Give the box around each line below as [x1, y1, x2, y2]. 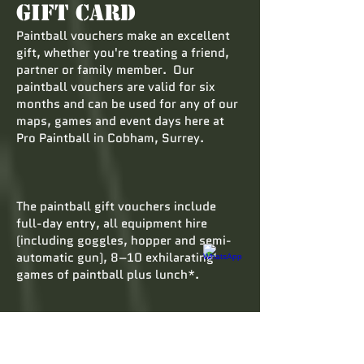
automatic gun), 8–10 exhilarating [16, 249, 214, 266]
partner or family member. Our [16, 61, 194, 79]
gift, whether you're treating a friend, [16, 44, 229, 62]
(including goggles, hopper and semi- [16, 232, 232, 249]
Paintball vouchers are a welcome [16, 334, 208, 352]
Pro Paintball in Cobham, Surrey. [16, 129, 204, 147]
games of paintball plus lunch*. [16, 266, 199, 284]
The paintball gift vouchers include [16, 197, 216, 215]
